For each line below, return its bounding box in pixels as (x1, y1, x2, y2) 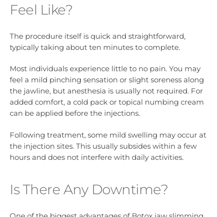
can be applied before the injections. (10, 108, 140, 118)
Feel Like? (10, 1, 73, 18)
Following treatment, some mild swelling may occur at (10, 130, 206, 139)
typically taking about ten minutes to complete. (10, 43, 180, 52)
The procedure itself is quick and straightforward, (10, 31, 186, 41)
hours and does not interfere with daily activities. (10, 152, 184, 162)
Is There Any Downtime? (10, 181, 168, 198)
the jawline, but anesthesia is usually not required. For (10, 86, 203, 96)
